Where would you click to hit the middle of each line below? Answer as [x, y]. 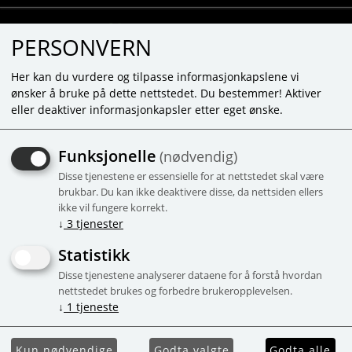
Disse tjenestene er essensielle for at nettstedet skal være [191, 176]
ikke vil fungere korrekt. [113, 207]
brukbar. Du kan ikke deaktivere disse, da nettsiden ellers [191, 192]
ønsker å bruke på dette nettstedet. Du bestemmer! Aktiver [166, 93]
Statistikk [94, 255]
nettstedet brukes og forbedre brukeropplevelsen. [175, 291]
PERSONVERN [81, 47]
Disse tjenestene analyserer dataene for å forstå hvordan [190, 275]
